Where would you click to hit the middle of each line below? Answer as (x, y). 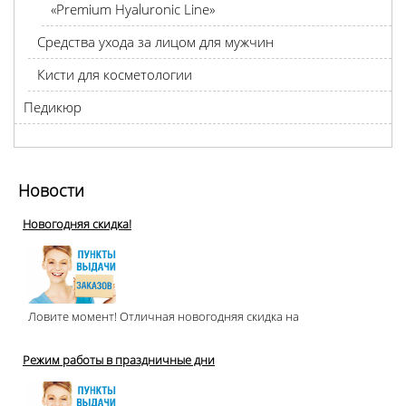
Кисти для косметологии (115, 74)
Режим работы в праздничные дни (119, 360)
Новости (51, 190)
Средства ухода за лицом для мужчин (155, 42)
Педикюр (53, 107)
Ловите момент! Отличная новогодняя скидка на (161, 316)
